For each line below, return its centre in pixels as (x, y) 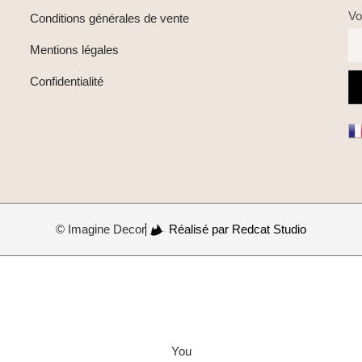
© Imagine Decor (100, 229)
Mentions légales (75, 50)
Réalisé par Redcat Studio (238, 229)
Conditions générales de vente (110, 19)
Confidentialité (67, 82)
